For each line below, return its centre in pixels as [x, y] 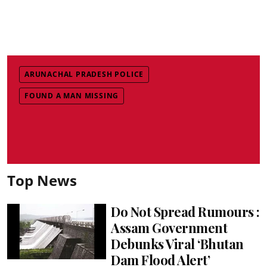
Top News [42, 180]
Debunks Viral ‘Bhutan [177, 243]
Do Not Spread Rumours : [185, 211]
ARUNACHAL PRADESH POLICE [84, 74]
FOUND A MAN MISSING [72, 95]
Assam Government [169, 227]
